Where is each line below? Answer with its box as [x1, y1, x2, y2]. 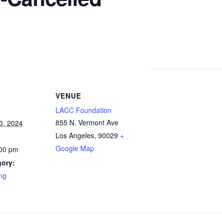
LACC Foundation [55, 105, 111, 115]
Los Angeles [55, 130, 94, 140]
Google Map [55, 143, 94, 153]
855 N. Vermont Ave [55, 117, 118, 127]
